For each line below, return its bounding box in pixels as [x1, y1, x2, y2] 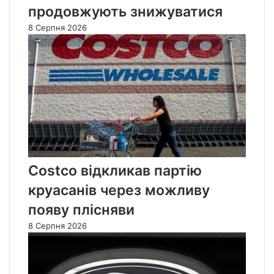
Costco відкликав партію [28, 162, 202, 180]
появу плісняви [28, 201, 135, 219]
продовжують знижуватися [28, 3, 223, 21]
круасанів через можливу [28, 182, 210, 199]
